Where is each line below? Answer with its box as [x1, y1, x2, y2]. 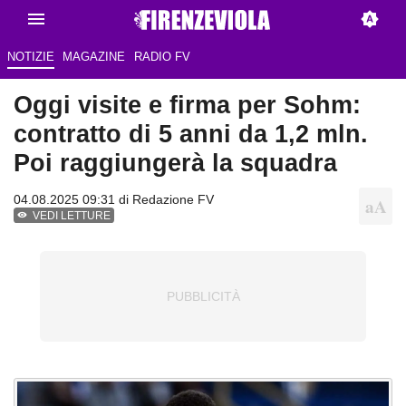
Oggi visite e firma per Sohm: [14, 91, 361, 120]
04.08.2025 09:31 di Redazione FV [14, 192, 214, 208]
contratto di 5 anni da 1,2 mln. [14, 120, 368, 149]
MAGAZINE [63, 50, 126, 64]
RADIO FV [133, 50, 190, 64]
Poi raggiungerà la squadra [14, 149, 337, 178]
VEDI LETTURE [33, 209, 111, 223]
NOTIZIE [6, 50, 54, 64]
